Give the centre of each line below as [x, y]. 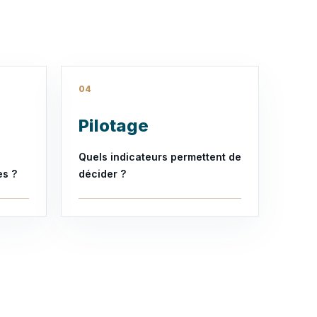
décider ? [102, 174]
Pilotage [114, 126]
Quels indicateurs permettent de [160, 157]
